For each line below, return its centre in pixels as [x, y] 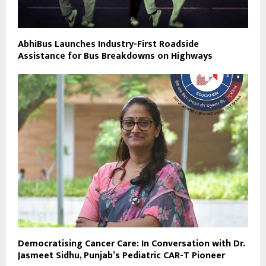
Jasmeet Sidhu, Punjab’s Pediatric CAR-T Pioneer [121, 256]
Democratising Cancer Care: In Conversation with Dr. [131, 244]
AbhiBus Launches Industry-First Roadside [108, 44]
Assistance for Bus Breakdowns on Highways [115, 56]
